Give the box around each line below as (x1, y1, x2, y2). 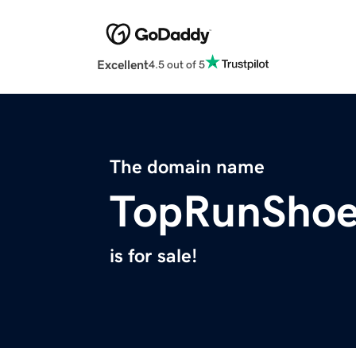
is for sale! (110, 246, 197, 266)
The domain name (110, 157, 265, 177)
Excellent (97, 58, 149, 72)
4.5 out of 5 (149, 58, 205, 70)
